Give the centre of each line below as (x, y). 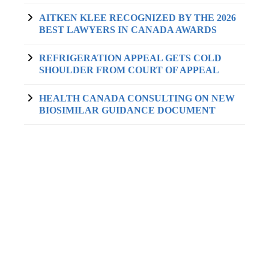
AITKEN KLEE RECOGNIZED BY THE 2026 (138, 18)
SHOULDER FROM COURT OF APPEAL (129, 70)
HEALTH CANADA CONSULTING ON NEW (137, 98)
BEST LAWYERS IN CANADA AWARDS (128, 30)
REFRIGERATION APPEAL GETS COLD (130, 58)
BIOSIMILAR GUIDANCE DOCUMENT (127, 110)
